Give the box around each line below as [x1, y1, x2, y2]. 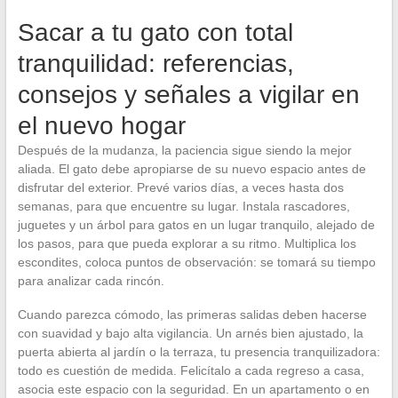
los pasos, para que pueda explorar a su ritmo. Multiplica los [17, 235, 356, 251]
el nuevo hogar [17, 111, 186, 139]
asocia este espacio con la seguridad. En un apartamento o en [17, 381, 370, 396]
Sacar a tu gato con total [17, 18, 293, 46]
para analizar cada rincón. [17, 273, 164, 288]
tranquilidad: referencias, [17, 49, 294, 77]
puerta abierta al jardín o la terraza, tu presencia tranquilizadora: [17, 344, 380, 359]
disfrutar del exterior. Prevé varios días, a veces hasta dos [17, 179, 344, 195]
